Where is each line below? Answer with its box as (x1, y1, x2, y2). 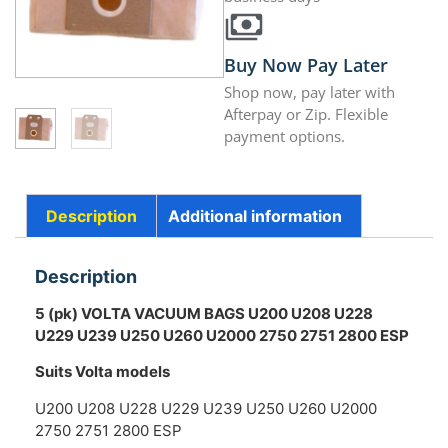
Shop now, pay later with (224, 82, 395, 103)
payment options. (224, 126, 345, 147)
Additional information (167, 206, 342, 227)
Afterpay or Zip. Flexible (224, 104, 388, 125)
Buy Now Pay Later (224, 53, 388, 78)
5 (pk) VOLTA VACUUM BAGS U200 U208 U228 (35, 303, 373, 323)
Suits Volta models (35, 362, 170, 382)
